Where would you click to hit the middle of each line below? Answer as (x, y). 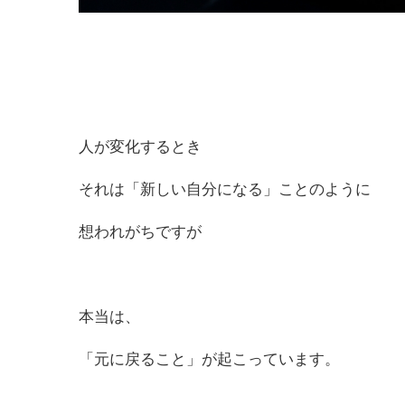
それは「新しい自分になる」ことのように (225, 190)
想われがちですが (140, 232)
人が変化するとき (140, 147)
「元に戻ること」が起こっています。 (209, 360)
